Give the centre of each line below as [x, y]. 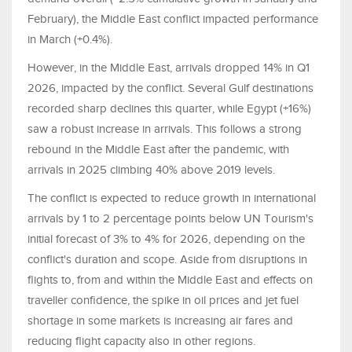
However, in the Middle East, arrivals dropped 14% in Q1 [169, 67]
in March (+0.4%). [70, 39]
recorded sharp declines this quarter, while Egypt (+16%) [169, 108]
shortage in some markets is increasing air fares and [160, 320]
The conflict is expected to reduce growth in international [172, 198]
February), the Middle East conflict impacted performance [173, 18]
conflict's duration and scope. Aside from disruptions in [167, 259]
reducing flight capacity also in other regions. [143, 341]
